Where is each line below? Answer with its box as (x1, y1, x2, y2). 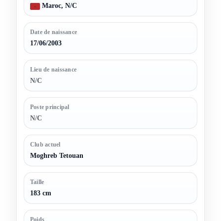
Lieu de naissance (30, 66, 77, 74)
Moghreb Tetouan (30, 152, 83, 160)
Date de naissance (30, 29, 77, 36)
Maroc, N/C (40, 2, 77, 10)
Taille (30, 179, 44, 186)
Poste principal (30, 104, 70, 111)
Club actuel (30, 141, 61, 148)
